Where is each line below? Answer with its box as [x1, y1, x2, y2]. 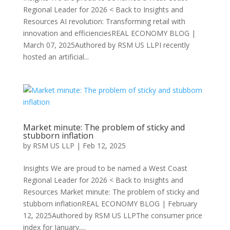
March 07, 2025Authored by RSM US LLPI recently [23, 40, 189, 50]
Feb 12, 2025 [82, 141, 126, 150]
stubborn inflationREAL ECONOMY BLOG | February [23, 199, 197, 208]
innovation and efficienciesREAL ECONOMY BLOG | [23, 28, 196, 38]
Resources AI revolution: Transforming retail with [23, 16, 185, 26]
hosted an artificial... [23, 52, 89, 62]
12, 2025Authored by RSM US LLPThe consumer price [23, 210, 202, 220]
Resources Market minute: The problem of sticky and [23, 187, 199, 197]
